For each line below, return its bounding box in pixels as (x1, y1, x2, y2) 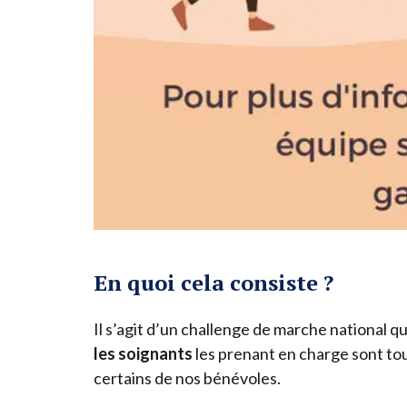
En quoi (94, 267, 181, 297)
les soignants (94, 342, 193, 363)
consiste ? (230, 267, 333, 297)
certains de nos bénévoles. (94, 367, 281, 388)
